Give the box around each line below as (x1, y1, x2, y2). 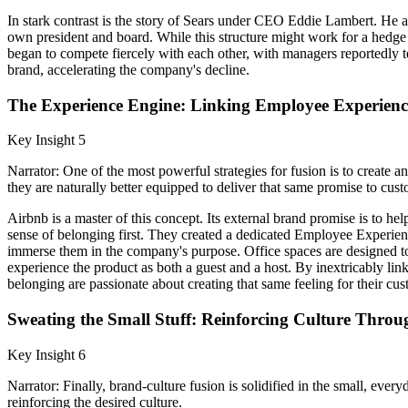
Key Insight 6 (7, 346, 86, 362)
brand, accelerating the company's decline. (7, 62, 250, 77)
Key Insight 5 (7, 132, 86, 148)
